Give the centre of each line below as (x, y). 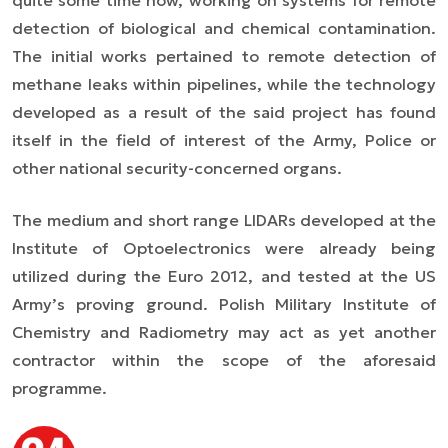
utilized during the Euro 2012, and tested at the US (224, 276)
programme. (59, 388)
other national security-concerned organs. (177, 168)
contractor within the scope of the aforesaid (224, 360)
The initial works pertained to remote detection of (224, 56)
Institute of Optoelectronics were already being (224, 248)
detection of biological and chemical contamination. (224, 28)
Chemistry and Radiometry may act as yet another (224, 332)
